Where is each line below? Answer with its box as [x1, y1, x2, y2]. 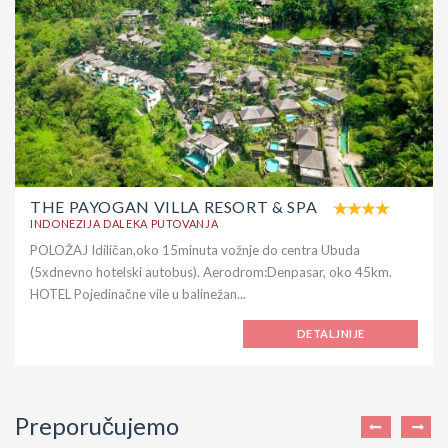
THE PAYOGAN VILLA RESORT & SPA [30, 196, 318, 216]
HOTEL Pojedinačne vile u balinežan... [30, 285, 246, 302]
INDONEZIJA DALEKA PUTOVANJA [30, 216, 219, 230]
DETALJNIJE [297, 326, 365, 340]
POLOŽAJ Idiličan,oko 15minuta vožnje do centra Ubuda [30, 241, 360, 258]
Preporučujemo [15, 410, 179, 440]
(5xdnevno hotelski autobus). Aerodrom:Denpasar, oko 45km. [30, 263, 392, 280]
